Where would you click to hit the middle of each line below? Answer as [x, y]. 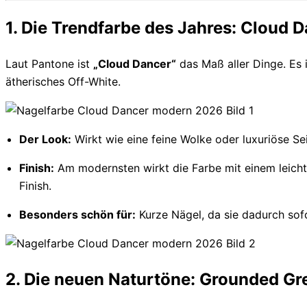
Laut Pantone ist [49, 63]
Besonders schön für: [77, 214]
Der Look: [45, 139]
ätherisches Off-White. [63, 81]
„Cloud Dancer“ [135, 63]
